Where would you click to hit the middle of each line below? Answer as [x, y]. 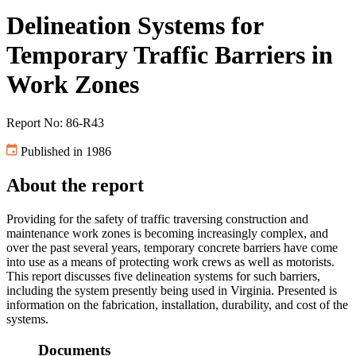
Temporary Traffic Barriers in [170, 54]
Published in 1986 [64, 152]
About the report [75, 186]
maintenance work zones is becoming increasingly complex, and [167, 234]
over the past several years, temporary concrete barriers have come [172, 248]
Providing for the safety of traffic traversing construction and [157, 219]
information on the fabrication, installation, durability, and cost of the [177, 305]
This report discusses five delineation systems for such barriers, [163, 277]
